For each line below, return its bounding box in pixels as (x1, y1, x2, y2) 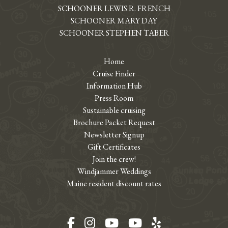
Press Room (95, 93, 133, 104)
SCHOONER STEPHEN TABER (59, 27, 169, 38)
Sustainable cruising (82, 105, 146, 116)
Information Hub (86, 80, 142, 92)
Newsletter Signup (83, 129, 145, 140)
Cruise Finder (93, 68, 135, 79)
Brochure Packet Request (73, 117, 155, 128)
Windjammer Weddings (77, 166, 151, 177)
